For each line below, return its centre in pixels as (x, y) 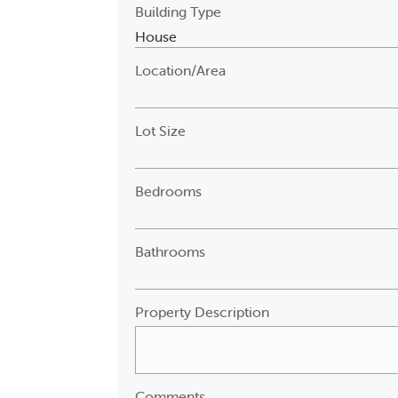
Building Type (179, 12)
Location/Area (181, 70)
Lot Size (161, 131)
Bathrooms (171, 251)
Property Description (203, 312)
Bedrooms (169, 191)
